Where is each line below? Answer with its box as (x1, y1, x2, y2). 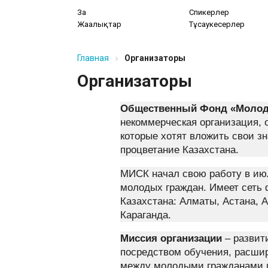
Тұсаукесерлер (189, 19, 245, 29)
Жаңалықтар (77, 19, 121, 29)
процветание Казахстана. (120, 144, 239, 156)
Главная (77, 53, 109, 63)
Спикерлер (189, 8, 230, 17)
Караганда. (120, 209, 171, 221)
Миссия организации (120, 233, 222, 245)
